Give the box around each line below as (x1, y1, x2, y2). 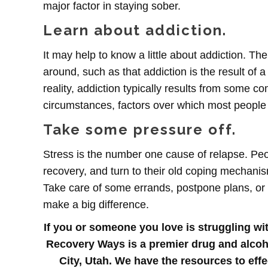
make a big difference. (43, 198, 149, 211)
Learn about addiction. (43, 21, 227, 39)
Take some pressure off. (43, 120, 236, 138)
